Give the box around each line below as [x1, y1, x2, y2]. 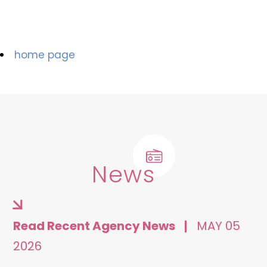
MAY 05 [197, 217, 241, 234]
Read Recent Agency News [13, 217, 178, 234]
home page [14, 47, 75, 62]
